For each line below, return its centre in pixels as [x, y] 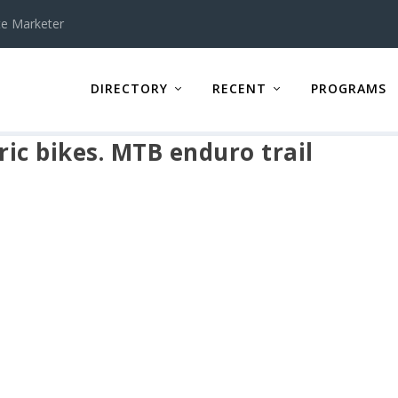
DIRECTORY [129, 88]
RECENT [239, 88]
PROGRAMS [348, 88]
